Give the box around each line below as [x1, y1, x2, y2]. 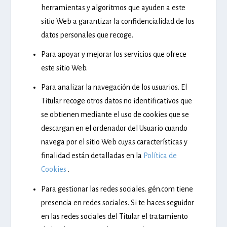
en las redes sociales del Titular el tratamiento [41, 212, 188, 220]
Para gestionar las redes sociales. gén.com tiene [41, 184, 193, 193]
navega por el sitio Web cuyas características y [41, 138, 187, 146]
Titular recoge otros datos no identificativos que [41, 97, 192, 105]
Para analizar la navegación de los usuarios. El [41, 83, 187, 92]
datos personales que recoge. [41, 30, 133, 39]
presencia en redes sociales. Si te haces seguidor [41, 198, 194, 207]
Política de [143, 152, 177, 160]
